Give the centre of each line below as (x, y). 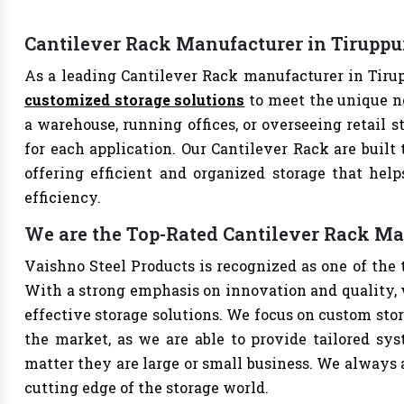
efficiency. (63, 197)
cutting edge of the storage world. (147, 387)
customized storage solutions (135, 100)
